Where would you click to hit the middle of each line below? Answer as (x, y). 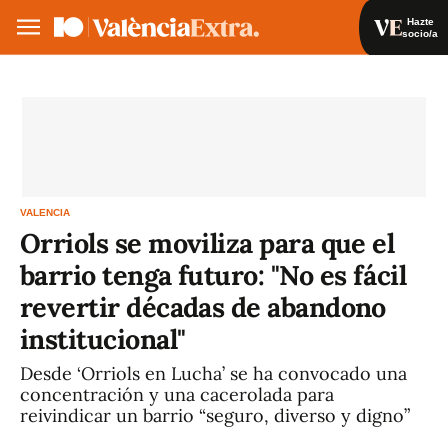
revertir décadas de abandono (203, 307)
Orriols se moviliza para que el (207, 243)
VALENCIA (45, 212)
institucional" (103, 339)
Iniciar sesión (336, 79)
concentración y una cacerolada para (177, 394)
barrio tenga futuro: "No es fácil (213, 275)
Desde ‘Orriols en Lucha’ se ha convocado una (213, 373)
